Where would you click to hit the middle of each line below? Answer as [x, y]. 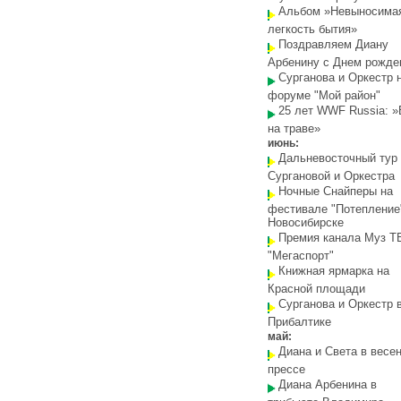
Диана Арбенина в [328, 384]
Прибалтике [299, 322]
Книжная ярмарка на [334, 271]
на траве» [294, 128]
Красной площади [316, 289]
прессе [286, 369]
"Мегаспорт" [301, 256]
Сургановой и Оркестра [331, 176]
